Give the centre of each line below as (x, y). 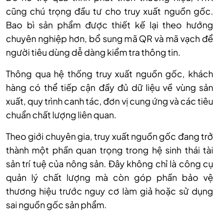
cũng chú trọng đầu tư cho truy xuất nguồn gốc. (109, 11)
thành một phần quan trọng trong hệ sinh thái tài (109, 150)
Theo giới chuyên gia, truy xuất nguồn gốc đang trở (109, 136)
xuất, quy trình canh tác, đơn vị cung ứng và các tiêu (109, 101)
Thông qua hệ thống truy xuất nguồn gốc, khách (109, 74)
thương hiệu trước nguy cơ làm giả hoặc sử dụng (109, 191)
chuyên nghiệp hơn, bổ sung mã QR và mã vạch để (109, 39)
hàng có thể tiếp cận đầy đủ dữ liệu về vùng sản (109, 88)
